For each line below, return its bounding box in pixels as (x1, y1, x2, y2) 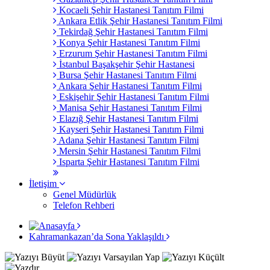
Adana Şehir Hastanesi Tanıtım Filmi (57, 134, 199, 145)
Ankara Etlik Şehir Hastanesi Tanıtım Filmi (57, 15, 222, 26)
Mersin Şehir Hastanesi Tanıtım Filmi (57, 145, 201, 156)
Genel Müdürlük (53, 189, 116, 199)
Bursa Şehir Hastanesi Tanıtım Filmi (57, 69, 196, 80)
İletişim (29, 178, 59, 189)
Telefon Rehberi (53, 199, 115, 210)
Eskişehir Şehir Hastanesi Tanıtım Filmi (57, 91, 209, 102)
